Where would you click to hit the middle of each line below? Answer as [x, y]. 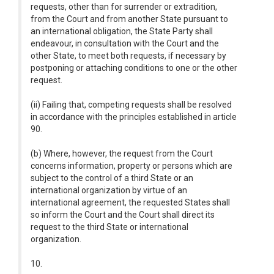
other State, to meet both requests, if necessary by [128, 56]
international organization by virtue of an [109, 190]
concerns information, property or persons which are [131, 166]
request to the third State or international [109, 227]
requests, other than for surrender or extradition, [124, 7]
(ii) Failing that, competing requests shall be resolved [131, 105]
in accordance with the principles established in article [134, 117]
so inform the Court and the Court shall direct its [123, 215]
